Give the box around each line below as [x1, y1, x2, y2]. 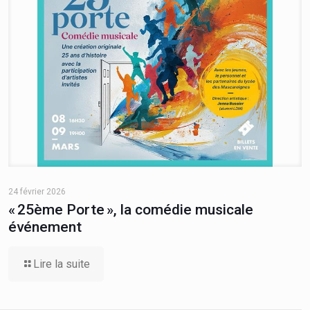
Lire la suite [33, 257, 90, 271]
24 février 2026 [8, 187, 66, 197]
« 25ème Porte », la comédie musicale [8, 201, 253, 219]
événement [8, 219, 82, 236]
